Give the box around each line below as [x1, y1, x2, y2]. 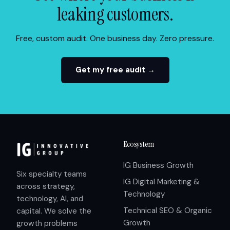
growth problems [16, 218, 78, 228]
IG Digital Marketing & [123, 176, 200, 187]
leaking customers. [56, 2, 174, 26]
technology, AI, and [16, 193, 83, 204]
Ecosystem [123, 138, 154, 149]
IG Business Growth [123, 160, 194, 170]
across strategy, [16, 181, 75, 191]
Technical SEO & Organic [123, 205, 212, 216]
